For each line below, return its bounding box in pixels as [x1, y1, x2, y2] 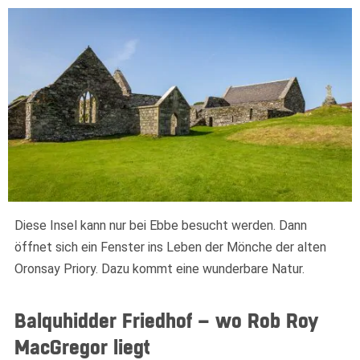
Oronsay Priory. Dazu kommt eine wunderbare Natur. [14, 260, 305, 276]
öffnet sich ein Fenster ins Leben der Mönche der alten [14, 239, 326, 255]
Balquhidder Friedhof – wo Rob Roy [14, 312, 318, 332]
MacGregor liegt [14, 338, 150, 358]
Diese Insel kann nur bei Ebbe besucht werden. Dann [14, 217, 307, 233]
